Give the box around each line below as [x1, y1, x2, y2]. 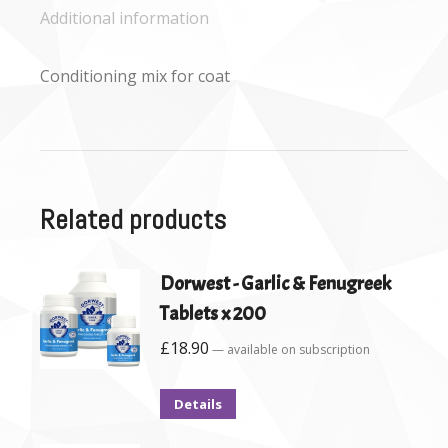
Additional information [40, 7, 209, 30]
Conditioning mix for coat [40, 65, 230, 88]
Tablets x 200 [160, 301, 266, 327]
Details [174, 395, 222, 414]
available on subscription [224, 341, 370, 359]
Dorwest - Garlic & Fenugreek [160, 271, 391, 297]
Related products [40, 202, 226, 238]
